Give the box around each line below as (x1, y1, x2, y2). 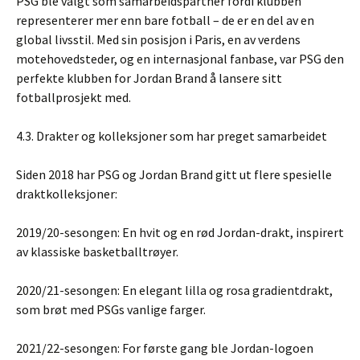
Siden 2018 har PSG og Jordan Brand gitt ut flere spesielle (16, 166, 332, 182)
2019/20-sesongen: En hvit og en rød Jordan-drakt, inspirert (16, 224, 344, 240)
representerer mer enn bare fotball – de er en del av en (16, 12, 314, 28)
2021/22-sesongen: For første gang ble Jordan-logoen (16, 340, 313, 356)
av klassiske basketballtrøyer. (16, 243, 178, 260)
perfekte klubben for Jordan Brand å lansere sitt (16, 70, 282, 86)
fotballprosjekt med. (16, 89, 131, 105)
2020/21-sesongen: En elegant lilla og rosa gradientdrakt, (16, 282, 333, 298)
